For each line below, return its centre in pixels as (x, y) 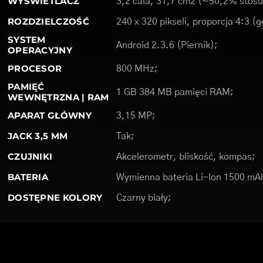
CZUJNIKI (30, 156)
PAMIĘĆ (26, 87)
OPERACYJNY (40, 50)
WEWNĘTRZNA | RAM (58, 97)
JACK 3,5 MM (38, 136)
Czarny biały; (144, 198)
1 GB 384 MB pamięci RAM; (175, 92)
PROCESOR (35, 68)
